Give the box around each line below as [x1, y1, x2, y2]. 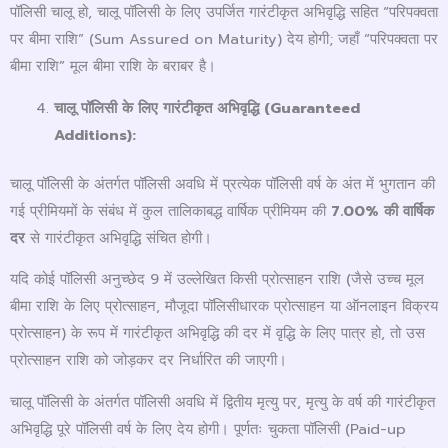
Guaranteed [269, 96, 360, 119]
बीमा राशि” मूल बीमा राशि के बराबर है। [10, 55, 216, 78]
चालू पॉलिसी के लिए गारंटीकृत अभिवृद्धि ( [53, 96, 270, 119]
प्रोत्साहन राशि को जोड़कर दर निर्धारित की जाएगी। [10, 349, 287, 372]
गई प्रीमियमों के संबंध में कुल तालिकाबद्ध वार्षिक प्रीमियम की [10, 199, 331, 222]
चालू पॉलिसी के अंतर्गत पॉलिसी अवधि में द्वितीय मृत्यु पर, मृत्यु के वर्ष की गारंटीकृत [10, 390, 435, 413]
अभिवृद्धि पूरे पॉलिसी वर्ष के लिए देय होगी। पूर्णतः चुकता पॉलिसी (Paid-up [10, 417, 406, 440]
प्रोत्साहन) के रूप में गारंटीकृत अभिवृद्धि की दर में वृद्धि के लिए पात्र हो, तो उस [10, 322, 425, 345]
